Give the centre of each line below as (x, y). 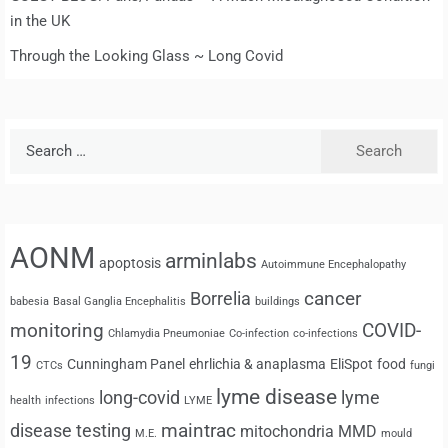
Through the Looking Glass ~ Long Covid (146, 55)
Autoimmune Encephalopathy (333, 264)
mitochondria (287, 431)
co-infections (325, 333)
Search (32, 139)
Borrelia (220, 298)
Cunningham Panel (126, 363)
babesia (29, 301)
